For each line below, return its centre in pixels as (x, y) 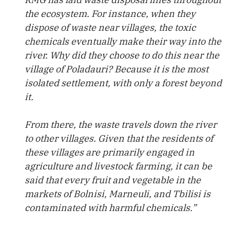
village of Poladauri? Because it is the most (117, 69)
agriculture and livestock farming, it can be (118, 166)
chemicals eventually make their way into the (123, 41)
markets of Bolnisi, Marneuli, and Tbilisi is (118, 194)
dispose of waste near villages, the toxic (110, 27)
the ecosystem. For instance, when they (110, 14)
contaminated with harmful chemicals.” (110, 208)
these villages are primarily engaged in (110, 152)
